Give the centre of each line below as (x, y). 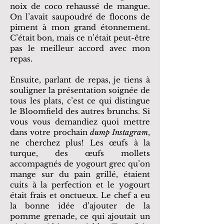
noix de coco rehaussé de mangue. (80, 6)
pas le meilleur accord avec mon (80, 48)
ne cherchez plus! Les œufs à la (80, 143)
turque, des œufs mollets (80, 153)
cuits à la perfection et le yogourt (80, 185)
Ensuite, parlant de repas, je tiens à (80, 80)
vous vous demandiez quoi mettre (80, 122)
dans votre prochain (50, 132)
